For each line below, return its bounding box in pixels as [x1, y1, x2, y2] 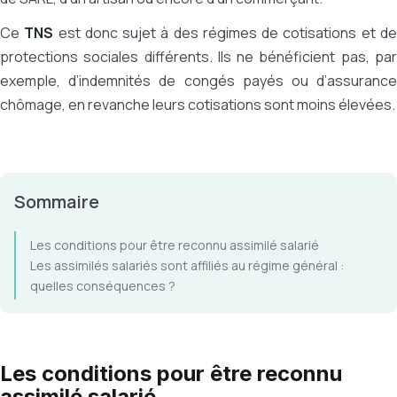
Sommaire [14, 190, 99, 214]
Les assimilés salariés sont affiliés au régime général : [30, 257, 344, 274]
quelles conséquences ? [30, 277, 175, 294]
